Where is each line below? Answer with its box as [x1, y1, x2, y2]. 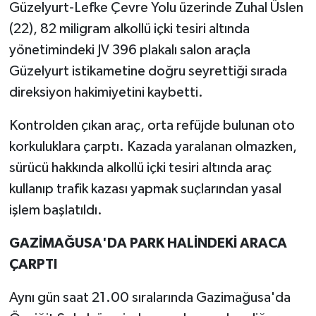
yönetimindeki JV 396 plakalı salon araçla [8, 42, 250, 57]
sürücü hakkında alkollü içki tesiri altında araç [8, 160, 272, 175]
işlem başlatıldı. [8, 202, 102, 217]
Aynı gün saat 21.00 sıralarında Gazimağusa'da [8, 290, 291, 305]
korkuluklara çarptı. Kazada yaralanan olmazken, [8, 139, 297, 154]
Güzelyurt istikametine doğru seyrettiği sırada [8, 63, 287, 78]
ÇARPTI [8, 257, 57, 272]
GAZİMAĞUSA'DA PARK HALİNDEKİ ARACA [8, 236, 287, 250]
